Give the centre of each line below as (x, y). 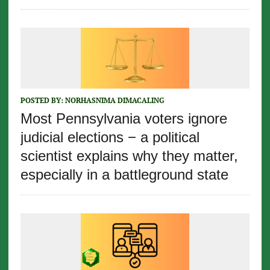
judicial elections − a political (110, 137)
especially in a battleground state (124, 174)
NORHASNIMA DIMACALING (115, 100)
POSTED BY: (42, 100)
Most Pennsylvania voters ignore (124, 118)
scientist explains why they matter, (129, 155)
